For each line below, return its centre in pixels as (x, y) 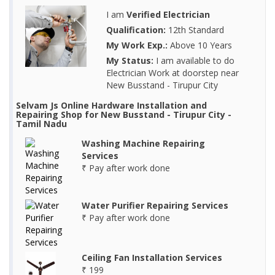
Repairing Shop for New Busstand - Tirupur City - (124, 115)
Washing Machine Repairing (143, 144)
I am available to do (194, 61)
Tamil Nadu (41, 124)
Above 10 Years (199, 45)
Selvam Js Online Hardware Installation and (111, 106)
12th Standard (195, 30)
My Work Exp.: (137, 45)
